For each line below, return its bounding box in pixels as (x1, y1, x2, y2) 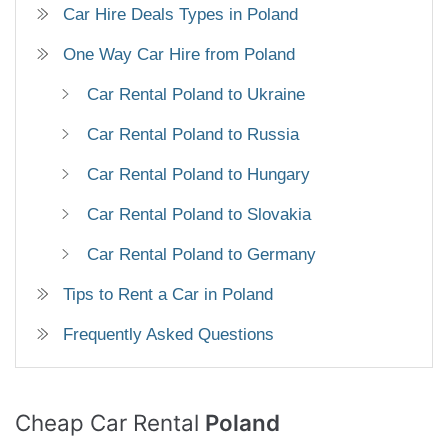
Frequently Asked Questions (63, 325, 274, 345)
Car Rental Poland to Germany (87, 245, 316, 265)
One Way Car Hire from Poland (63, 45, 295, 65)
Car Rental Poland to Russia (87, 125, 299, 145)
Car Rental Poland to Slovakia (87, 205, 311, 225)
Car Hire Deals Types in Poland (63, 5, 298, 25)
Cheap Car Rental (15, 409, 199, 437)
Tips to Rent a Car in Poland (63, 285, 273, 305)
